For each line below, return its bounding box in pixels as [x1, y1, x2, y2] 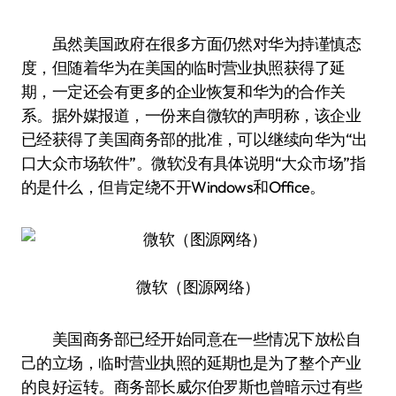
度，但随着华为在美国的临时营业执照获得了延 [21, 57, 346, 78]
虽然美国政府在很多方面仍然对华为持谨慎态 [21, 34, 68, 54]
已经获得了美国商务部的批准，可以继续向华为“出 [21, 129, 368, 149]
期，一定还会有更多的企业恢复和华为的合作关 [21, 81, 346, 102]
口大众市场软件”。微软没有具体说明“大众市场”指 [21, 153, 366, 173]
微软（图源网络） [136, 277, 260, 297]
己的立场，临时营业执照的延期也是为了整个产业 [21, 353, 362, 373]
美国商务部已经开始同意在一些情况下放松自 [21, 329, 362, 349]
